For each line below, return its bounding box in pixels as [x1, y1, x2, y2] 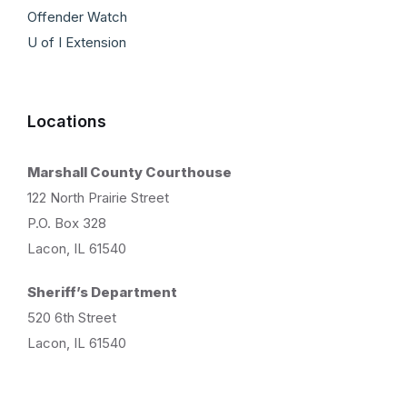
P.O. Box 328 [27, 213, 106, 232]
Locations [27, 111, 106, 131]
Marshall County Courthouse [27, 163, 232, 181]
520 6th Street [27, 308, 116, 326]
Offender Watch [27, 7, 127, 25]
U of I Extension [27, 33, 126, 51]
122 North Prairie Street [27, 188, 169, 206]
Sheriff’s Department [27, 283, 177, 301]
